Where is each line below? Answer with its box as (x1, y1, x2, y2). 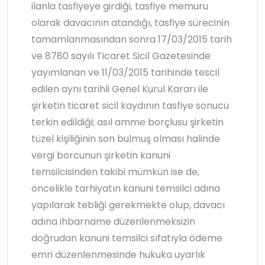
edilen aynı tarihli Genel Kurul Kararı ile (31, 82, 208, 96)
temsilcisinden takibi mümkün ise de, (31, 165, 199, 179)
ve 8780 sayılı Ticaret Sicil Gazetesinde (31, 49, 211, 63)
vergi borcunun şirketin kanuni (31, 148, 170, 163)
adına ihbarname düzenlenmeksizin (31, 215, 195, 229)
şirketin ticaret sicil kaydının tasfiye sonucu (31, 99, 229, 113)
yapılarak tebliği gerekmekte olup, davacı (31, 198, 225, 212)
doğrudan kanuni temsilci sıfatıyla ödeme (31, 231, 222, 245)
